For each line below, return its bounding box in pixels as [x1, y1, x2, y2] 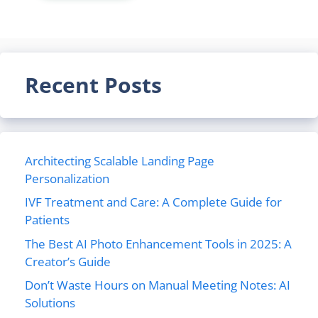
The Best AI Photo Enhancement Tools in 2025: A [25, 235, 292, 252]
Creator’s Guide [25, 253, 111, 270]
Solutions [25, 295, 75, 311]
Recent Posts [25, 70, 162, 99]
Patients [25, 212, 70, 228]
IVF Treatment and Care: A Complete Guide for [25, 194, 282, 210]
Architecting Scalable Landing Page [25, 152, 214, 169]
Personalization [25, 170, 109, 187]
